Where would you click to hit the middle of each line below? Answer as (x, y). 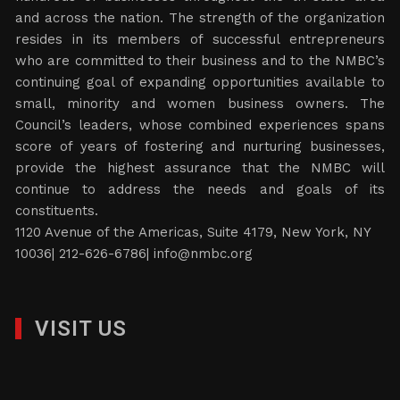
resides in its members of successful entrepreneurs (200, 39)
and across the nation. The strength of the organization (200, 18)
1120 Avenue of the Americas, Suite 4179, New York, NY (193, 232)
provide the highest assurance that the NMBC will (200, 168)
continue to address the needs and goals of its (200, 189)
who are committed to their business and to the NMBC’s (200, 61)
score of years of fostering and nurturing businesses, (200, 146)
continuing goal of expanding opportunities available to (200, 82)
